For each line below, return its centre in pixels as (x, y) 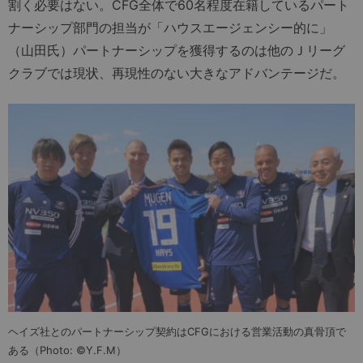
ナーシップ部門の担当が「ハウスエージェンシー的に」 (170, 28)
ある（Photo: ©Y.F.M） (67, 350)
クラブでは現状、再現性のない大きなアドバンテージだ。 (177, 73)
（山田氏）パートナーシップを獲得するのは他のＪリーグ (177, 51)
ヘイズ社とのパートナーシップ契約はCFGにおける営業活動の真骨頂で (177, 331)
